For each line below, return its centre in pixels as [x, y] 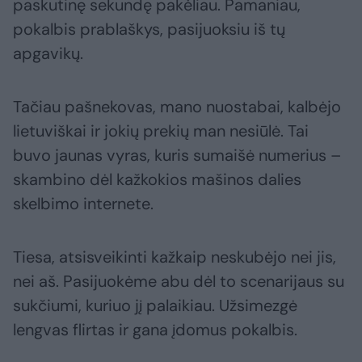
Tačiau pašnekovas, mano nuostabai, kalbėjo [177, 107]
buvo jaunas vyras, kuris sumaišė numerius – [177, 156]
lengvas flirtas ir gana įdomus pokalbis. [155, 330]
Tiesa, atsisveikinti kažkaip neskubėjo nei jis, [175, 257]
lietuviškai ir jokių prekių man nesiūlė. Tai [161, 131]
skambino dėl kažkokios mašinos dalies [157, 180]
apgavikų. [48, 54]
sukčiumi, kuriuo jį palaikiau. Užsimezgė [155, 306]
